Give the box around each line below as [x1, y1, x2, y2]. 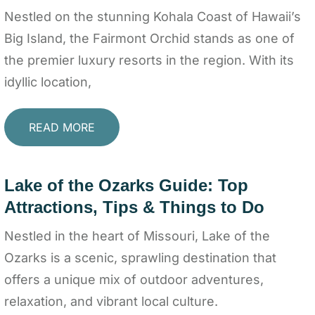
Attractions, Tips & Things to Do [4, 197, 264, 217]
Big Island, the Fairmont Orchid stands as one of [4, 30, 295, 46]
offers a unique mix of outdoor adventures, [4, 271, 264, 287]
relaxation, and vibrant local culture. [4, 293, 218, 309]
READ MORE [29, 120, 95, 134]
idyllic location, [4, 74, 91, 89]
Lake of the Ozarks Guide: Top [4, 175, 248, 195]
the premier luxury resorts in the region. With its [4, 52, 294, 67]
